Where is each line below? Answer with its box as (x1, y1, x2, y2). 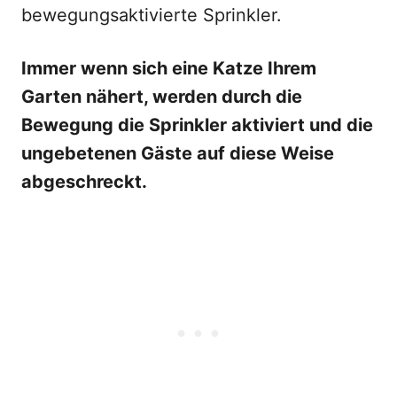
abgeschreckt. (21, 171, 147, 192)
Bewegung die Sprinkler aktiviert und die (21, 114, 373, 136)
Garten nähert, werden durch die (21, 86, 302, 107)
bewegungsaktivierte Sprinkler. (21, 4, 282, 26)
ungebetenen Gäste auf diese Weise (21, 143, 334, 164)
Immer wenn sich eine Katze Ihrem (21, 58, 316, 79)
